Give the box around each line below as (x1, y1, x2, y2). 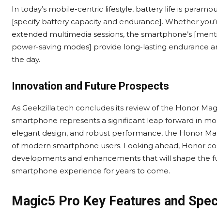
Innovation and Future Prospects (12, 80, 169, 93)
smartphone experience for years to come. (12, 166, 170, 176)
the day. (12, 55, 40, 64)
